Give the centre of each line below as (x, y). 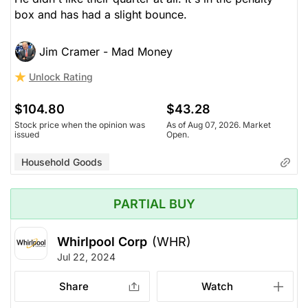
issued (27, 135)
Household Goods (62, 162)
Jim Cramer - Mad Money (106, 52)
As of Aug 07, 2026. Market (219, 125)
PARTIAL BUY (154, 204)
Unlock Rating (61, 77)
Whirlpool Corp (102, 242)
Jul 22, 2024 (86, 257)
